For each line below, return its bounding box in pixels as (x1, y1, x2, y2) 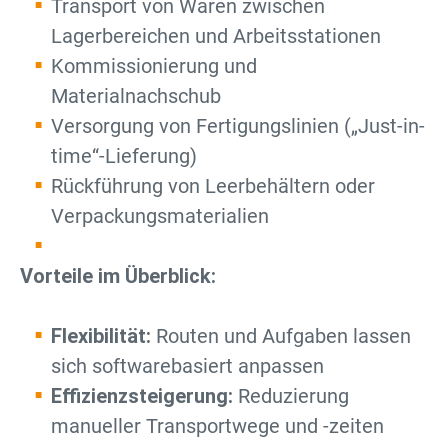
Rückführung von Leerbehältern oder (51, 174, 375, 198)
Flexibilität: (51, 324, 151, 348)
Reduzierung (233, 384, 349, 408)
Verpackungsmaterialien (51, 204, 269, 228)
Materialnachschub (51, 84, 221, 108)
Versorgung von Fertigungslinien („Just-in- (51, 114, 425, 138)
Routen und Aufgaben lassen (151, 324, 411, 348)
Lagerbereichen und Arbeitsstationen (51, 24, 381, 48)
